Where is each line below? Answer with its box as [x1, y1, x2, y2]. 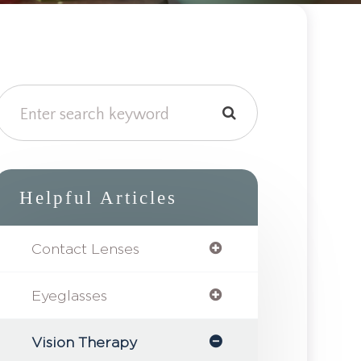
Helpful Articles [19, 187, 177, 208]
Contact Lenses [31, 241, 139, 256]
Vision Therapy [31, 334, 137, 350]
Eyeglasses [31, 288, 107, 303]
